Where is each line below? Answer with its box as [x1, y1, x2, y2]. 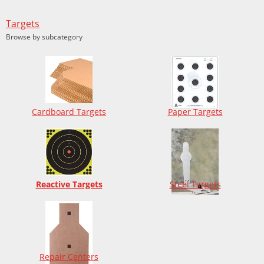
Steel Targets [169, 178, 221, 190]
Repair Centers [39, 250, 98, 262]
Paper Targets [167, 105, 223, 117]
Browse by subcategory [6, 31, 82, 42]
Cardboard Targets [32, 105, 106, 117]
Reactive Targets [35, 178, 103, 190]
